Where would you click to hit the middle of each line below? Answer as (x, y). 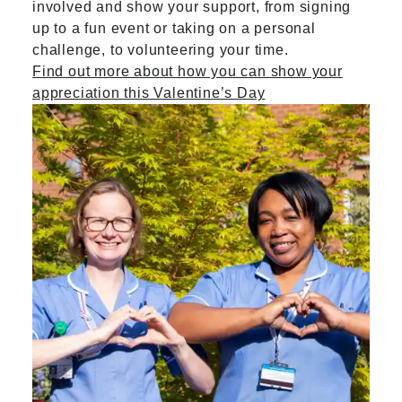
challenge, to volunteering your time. (161, 50)
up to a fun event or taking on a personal (174, 28)
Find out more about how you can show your (188, 71)
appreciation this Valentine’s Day (149, 93)
